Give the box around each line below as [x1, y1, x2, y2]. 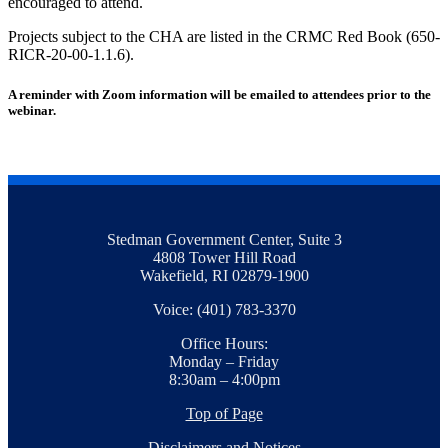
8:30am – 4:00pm [168, 370, 280, 388]
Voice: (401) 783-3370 [152, 300, 296, 318]
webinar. [8, 102, 56, 118]
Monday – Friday [169, 352, 279, 370]
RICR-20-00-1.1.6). [8, 46, 134, 64]
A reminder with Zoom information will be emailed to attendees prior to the [8, 86, 431, 102]
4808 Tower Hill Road [152, 248, 296, 266]
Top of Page [185, 404, 263, 422]
